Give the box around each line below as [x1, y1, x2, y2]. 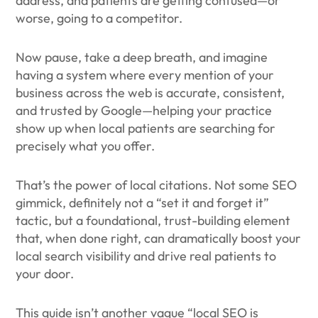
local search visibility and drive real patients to [16, 248, 277, 264]
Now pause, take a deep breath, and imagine [16, 49, 268, 65]
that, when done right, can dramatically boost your [16, 230, 302, 246]
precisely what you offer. [16, 138, 155, 154]
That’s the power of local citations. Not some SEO [16, 177, 297, 193]
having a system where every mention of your [16, 67, 275, 83]
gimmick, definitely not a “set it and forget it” [16, 194, 270, 211]
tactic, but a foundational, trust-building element [16, 212, 291, 229]
